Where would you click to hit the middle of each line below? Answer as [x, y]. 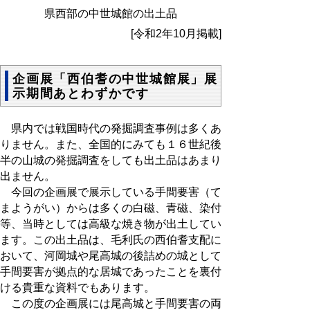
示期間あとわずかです [81, 94]
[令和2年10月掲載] [176, 33]
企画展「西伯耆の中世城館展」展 [115, 79]
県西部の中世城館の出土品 [111, 13]
